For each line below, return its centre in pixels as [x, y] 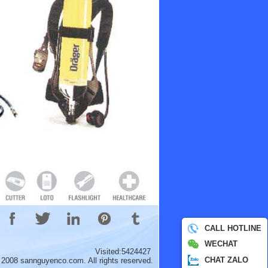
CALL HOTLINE [233, 228]
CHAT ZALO [226, 260]
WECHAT [221, 244]
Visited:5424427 [125, 252]
